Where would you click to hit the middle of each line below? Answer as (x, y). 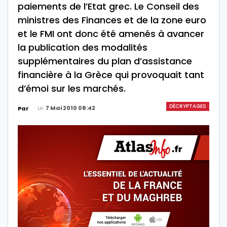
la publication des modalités (83, 48)
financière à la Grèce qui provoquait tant (111, 75)
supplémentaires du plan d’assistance (105, 61)
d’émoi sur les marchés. (72, 89)
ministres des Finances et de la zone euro (112, 20)
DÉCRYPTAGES (188, 106)
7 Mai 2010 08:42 (70, 108)
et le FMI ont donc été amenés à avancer (111, 34)
